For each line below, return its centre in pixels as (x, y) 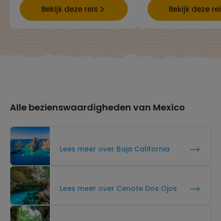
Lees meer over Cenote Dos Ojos (118, 189)
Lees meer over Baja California (115, 149)
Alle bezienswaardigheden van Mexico (97, 108)
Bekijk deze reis (70, 9)
